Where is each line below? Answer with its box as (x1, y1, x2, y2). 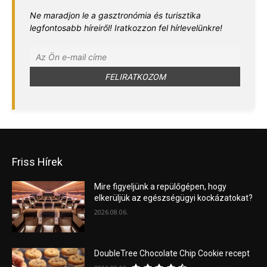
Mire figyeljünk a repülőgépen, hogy (94, 182, 227, 192)
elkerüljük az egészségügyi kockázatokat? (94, 193, 253, 203)
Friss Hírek (12, 156, 63, 169)
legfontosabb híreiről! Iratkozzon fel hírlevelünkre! (30, 23, 222, 33)
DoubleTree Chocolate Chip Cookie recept (94, 249, 250, 259)
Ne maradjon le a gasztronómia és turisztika (30, 10, 201, 21)
